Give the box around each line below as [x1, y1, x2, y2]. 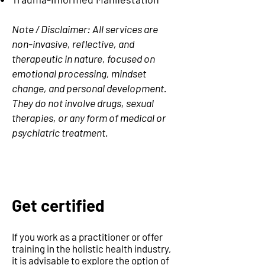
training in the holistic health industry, [12, 243, 171, 254]
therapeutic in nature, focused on [12, 52, 155, 65]
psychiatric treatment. [12, 126, 108, 139]
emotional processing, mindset [12, 67, 146, 80]
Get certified [12, 195, 105, 215]
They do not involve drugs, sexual [12, 96, 154, 109]
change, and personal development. [12, 82, 167, 95]
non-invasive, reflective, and [12, 37, 134, 50]
